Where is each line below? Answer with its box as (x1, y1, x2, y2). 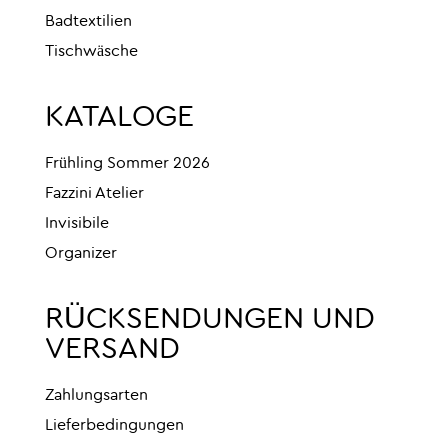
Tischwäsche (45, 43, 138, 60)
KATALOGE (45, 102, 194, 133)
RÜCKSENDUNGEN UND (45, 304, 375, 335)
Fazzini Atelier (45, 185, 144, 202)
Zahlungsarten (45, 387, 148, 404)
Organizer (45, 245, 117, 262)
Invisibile (45, 215, 109, 232)
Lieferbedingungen (45, 417, 184, 434)
